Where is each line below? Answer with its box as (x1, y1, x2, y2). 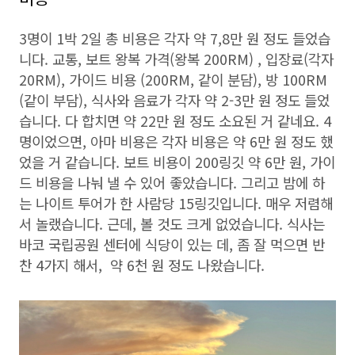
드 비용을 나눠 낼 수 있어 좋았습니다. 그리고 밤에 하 (19, 172, 325, 193)
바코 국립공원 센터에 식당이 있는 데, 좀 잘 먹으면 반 (19, 234, 325, 254)
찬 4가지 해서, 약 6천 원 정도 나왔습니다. (19, 254, 269, 275)
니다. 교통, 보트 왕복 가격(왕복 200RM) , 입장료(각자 (19, 48, 334, 69)
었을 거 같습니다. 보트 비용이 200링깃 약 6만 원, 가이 (19, 151, 335, 172)
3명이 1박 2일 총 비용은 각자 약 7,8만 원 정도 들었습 (19, 28, 330, 48)
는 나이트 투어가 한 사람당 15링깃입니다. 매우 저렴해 (19, 193, 333, 213)
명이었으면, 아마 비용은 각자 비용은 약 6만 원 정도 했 (19, 131, 333, 151)
